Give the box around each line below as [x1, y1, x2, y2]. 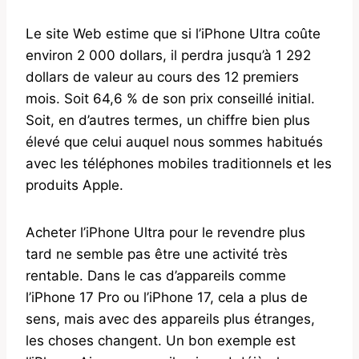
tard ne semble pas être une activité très [26, 245, 288, 262]
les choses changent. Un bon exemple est [26, 332, 296, 349]
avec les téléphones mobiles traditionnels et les [26, 155, 332, 171]
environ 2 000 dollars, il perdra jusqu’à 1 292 [26, 46, 311, 63]
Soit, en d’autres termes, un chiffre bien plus [26, 111, 310, 128]
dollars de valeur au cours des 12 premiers [26, 68, 299, 85]
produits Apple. [26, 176, 123, 193]
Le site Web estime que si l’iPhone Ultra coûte [26, 25, 321, 42]
